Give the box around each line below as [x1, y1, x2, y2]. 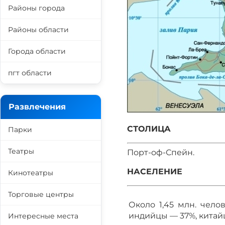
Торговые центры [8, 190, 74, 199]
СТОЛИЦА [127, 124, 171, 134]
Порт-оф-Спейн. [127, 148, 194, 157]
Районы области [8, 25, 69, 34]
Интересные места [8, 211, 78, 220]
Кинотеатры [8, 168, 53, 177]
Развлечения [9, 102, 66, 111]
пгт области [8, 68, 52, 77]
